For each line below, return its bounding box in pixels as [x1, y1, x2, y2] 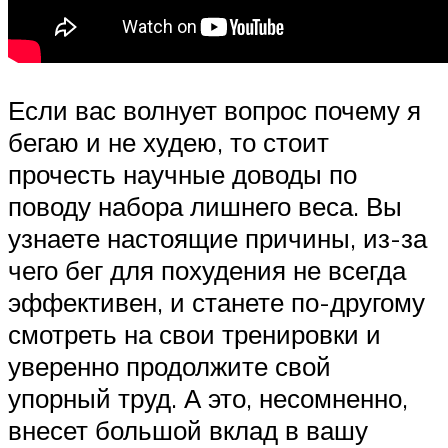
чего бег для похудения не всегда [8, 254, 406, 287]
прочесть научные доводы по [8, 158, 357, 191]
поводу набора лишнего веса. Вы [8, 190, 402, 223]
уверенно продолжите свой [8, 350, 331, 383]
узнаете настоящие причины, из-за [8, 222, 427, 255]
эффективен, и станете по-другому [8, 286, 425, 319]
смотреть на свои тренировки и [8, 318, 381, 351]
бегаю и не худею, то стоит [8, 126, 329, 159]
